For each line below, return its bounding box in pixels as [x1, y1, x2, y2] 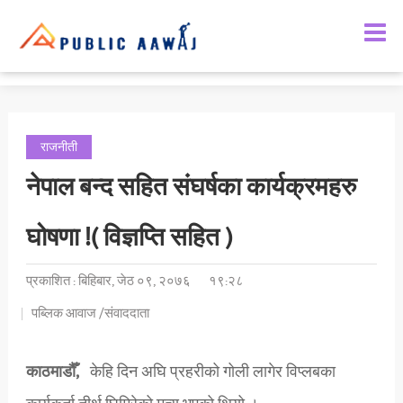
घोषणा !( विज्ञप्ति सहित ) [25, 217, 232, 260]
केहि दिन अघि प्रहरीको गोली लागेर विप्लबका [82, 359, 336, 386]
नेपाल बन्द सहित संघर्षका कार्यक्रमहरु [25, 166, 356, 210]
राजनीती [40, 137, 77, 158]
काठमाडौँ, [25, 359, 83, 386]
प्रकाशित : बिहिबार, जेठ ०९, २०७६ [25, 270, 191, 293]
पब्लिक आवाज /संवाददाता [31, 302, 149, 326]
